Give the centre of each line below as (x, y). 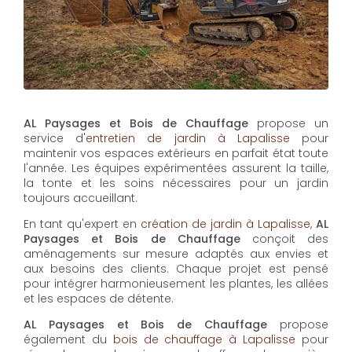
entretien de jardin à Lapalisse (188, 138)
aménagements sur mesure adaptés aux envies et (176, 253)
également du (68, 339)
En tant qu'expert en (82, 224)
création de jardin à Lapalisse (225, 224)
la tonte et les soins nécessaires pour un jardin (176, 183)
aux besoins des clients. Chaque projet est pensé (176, 268)
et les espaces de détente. (99, 298)
